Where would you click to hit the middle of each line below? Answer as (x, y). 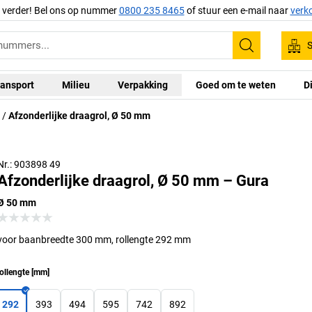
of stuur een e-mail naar (237, 10)
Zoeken (268, 55)
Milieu (76, 85)
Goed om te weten (236, 85)
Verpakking (143, 85)
